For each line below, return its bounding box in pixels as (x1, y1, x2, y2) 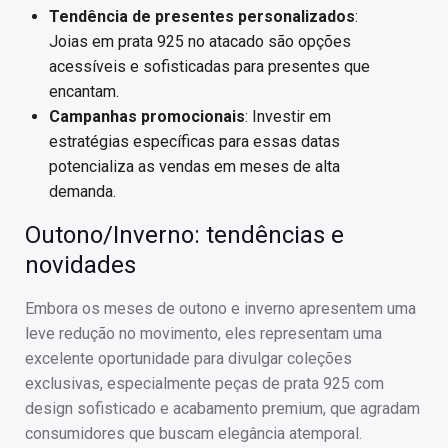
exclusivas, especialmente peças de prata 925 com (25, 374, 384, 394)
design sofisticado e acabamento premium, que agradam (25, 399, 420, 419)
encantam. (49, 82, 119, 102)
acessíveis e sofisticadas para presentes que (49, 57, 370, 77)
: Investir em (245, 107, 331, 127)
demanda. (49, 182, 116, 202)
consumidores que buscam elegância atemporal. (25, 424, 362, 444)
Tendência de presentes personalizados (49, 7, 355, 27)
